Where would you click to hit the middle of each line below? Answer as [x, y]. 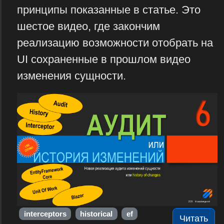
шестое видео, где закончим [88, 26]
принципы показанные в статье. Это [108, 10]
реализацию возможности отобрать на [115, 43]
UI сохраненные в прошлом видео [103, 59]
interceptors [45, 214]
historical [96, 214]
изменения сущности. [71, 76]
